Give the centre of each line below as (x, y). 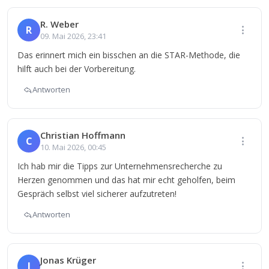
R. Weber (59, 24)
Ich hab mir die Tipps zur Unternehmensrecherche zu (120, 166)
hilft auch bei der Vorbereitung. (77, 69)
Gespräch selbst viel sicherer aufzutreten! (97, 194)
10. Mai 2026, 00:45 (73, 147)
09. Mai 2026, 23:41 (73, 36)
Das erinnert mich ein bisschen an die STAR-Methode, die (129, 55)
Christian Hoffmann (83, 135)
